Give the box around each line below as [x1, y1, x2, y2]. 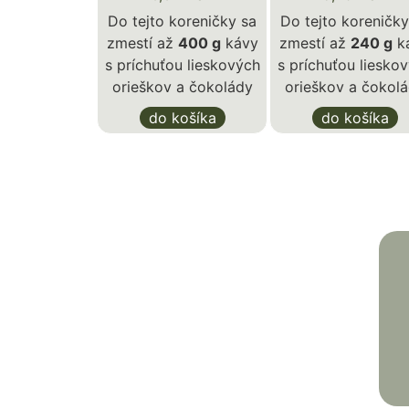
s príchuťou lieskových [104, 55, 260, 74]
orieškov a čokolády [111, 77, 253, 96]
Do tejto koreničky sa [108, 11, 257, 30]
